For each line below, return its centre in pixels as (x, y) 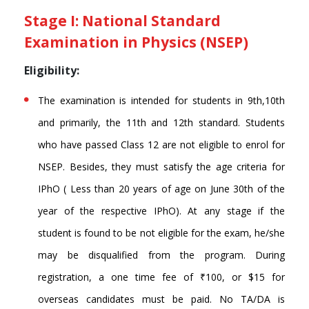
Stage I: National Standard (122, 21)
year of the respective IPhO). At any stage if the (161, 211)
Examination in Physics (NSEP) (136, 42)
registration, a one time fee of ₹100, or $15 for (161, 277)
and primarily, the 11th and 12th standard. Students (161, 123)
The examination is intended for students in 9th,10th (161, 101)
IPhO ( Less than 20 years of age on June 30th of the (161, 189)
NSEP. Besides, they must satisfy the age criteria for (161, 167)
